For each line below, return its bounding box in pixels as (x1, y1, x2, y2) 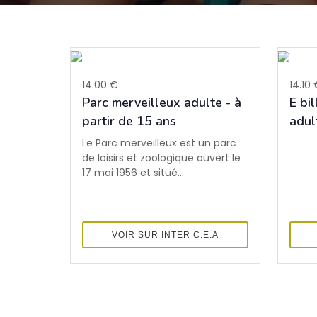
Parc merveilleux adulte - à (82, 93, 241, 111)
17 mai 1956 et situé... (82, 165, 184, 180)
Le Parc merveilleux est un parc (82, 135, 236, 150)
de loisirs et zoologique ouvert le (82, 150, 241, 165)
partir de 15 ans (82, 112, 176, 129)
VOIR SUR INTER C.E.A (111, 229, 219, 240)
